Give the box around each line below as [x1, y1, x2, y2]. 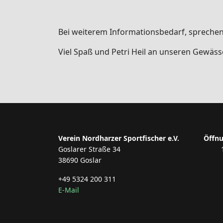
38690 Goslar [58, 155, 102, 165]
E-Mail [58, 185, 79, 195]
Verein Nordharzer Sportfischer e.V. [58, 133, 179, 143]
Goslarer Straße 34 [58, 144, 120, 154]
